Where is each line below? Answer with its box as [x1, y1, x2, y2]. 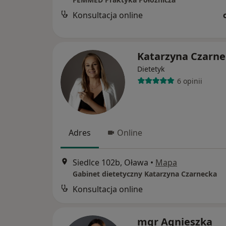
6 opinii [177, 76, 202, 86]
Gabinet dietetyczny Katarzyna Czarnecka [73, 169, 217, 179]
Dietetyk [137, 64, 164, 74]
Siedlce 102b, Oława [73, 157, 148, 168]
